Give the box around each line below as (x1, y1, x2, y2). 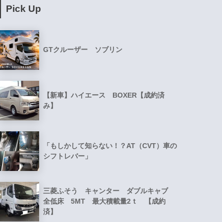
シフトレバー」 (43, 152, 92, 161)
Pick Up (6, 3, 42, 14)
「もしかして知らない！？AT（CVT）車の (43, 142, 177, 150)
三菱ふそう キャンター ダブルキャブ (43, 187, 175, 195)
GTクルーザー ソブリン (43, 46, 123, 54)
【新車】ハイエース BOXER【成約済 (43, 91, 165, 100)
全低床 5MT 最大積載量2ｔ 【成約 (43, 197, 166, 206)
